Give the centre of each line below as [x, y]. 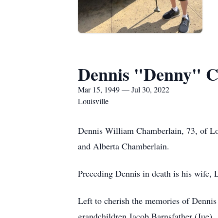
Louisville [93, 101]
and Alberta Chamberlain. [124, 146]
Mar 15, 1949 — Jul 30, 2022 [124, 89]
